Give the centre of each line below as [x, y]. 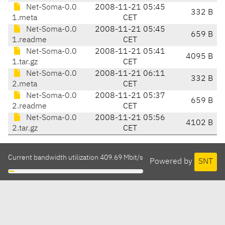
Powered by [172, 161]
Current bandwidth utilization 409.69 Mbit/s [76, 158]
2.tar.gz [25, 129]
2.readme [29, 107]
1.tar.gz [25, 63]
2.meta [25, 85]
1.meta [25, 18]
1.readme [29, 40]
